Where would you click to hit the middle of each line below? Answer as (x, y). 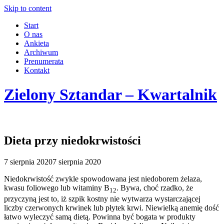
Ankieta (36, 43)
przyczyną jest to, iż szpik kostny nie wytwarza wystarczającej (102, 198)
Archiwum (41, 52)
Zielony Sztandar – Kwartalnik (110, 95)
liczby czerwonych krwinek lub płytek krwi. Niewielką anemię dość (111, 207)
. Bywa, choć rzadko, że (155, 187)
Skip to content (28, 8)
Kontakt (37, 70)
